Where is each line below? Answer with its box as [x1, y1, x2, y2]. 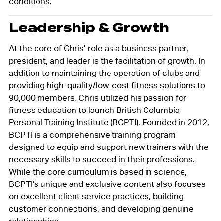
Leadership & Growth [8, 20, 169, 35]
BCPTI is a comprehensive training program [8, 130, 176, 140]
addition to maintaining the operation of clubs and [8, 68, 200, 78]
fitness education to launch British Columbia [8, 105, 180, 115]
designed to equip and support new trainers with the [8, 142, 209, 152]
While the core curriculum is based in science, [8, 167, 187, 177]
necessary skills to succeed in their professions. [8, 154, 195, 165]
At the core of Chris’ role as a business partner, [8, 43, 188, 54]
